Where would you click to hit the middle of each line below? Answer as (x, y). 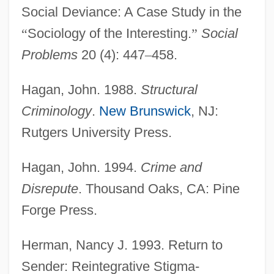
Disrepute (50, 188)
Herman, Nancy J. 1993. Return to (122, 245)
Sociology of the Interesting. (109, 33)
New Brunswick (145, 111)
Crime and (171, 167)
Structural (169, 89)
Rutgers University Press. (96, 132)
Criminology (56, 111)
